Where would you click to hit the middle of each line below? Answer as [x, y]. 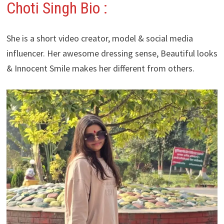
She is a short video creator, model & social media [99, 38]
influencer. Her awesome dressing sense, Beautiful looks [112, 53]
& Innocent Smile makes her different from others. [100, 68]
